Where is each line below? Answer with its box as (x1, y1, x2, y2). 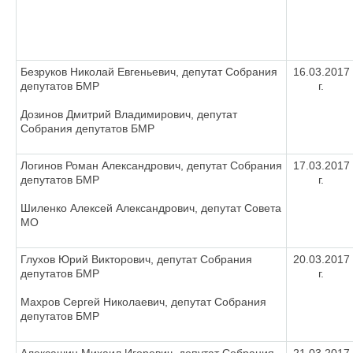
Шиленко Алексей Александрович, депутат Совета (20, 202, 281, 214)
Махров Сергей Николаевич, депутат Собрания (20, 295, 266, 308)
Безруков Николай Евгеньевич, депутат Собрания (20, 65, 277, 78)
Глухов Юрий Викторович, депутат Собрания (20, 253, 252, 266)
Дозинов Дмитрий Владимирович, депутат (20, 108, 237, 121)
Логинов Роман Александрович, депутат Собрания (20, 159, 282, 172)
